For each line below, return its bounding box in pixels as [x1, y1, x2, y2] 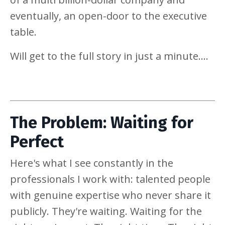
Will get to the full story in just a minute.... [10, 49, 208, 63]
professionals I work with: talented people [10, 172, 210, 186]
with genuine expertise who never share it [10, 188, 211, 202]
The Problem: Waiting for [10, 113, 193, 133]
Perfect [10, 132, 64, 152]
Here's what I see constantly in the [10, 156, 173, 170]
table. [10, 25, 37, 39]
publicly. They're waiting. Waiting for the [10, 204, 202, 218]
